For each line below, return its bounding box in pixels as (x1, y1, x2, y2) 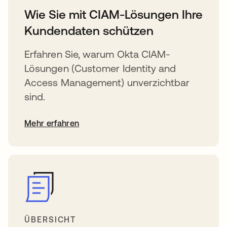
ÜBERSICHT (24, 214, 77, 224)
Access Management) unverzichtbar (24, 76, 190, 88)
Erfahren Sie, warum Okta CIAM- (24, 48, 171, 60)
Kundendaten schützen (24, 23, 154, 37)
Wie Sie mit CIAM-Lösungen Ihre (24, 7, 203, 21)
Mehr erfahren (24, 118, 80, 128)
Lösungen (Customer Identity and (24, 62, 176, 74)
